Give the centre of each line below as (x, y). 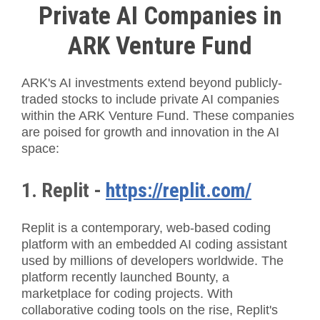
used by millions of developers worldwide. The (152, 261)
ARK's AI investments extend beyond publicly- (152, 83)
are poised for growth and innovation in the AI (150, 132)
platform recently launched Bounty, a (125, 277)
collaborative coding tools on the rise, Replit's (150, 310)
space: (40, 149)
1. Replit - (64, 191)
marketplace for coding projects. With (127, 294)
